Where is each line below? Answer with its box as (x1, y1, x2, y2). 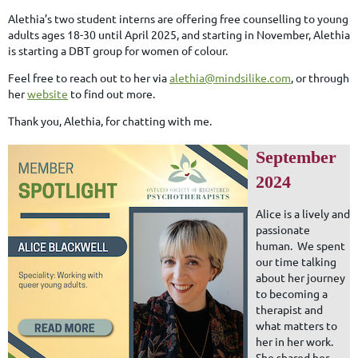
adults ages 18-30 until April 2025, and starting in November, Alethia (8, 26, 350, 42)
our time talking (256, 253, 336, 268)
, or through (291, 70, 349, 85)
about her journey (256, 269, 345, 284)
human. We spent (256, 237, 345, 253)
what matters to (256, 317, 337, 332)
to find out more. (68, 86, 155, 101)
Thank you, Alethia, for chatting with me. (8, 113, 212, 128)
